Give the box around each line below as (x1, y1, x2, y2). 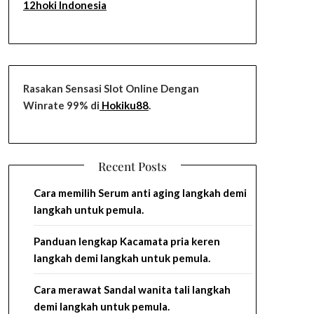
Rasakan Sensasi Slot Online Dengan (22, 81, 199, 95)
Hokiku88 (99, 98, 149, 111)
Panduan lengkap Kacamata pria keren (33, 235, 220, 247)
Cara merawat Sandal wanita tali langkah (33, 283, 231, 296)
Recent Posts (97, 158, 167, 174)
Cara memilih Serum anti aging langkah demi (33, 186, 247, 199)
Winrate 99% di (22, 98, 100, 111)
